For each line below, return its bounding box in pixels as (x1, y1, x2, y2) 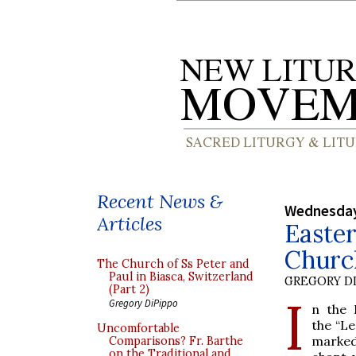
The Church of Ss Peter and (97, 257, 250, 271)
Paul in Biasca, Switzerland (109, 269, 253, 284)
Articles (97, 211, 162, 236)
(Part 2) (109, 282, 149, 296)
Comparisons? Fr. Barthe (109, 334, 243, 348)
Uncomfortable (97, 321, 180, 335)
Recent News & (97, 189, 222, 214)
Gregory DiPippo (109, 296, 178, 309)
